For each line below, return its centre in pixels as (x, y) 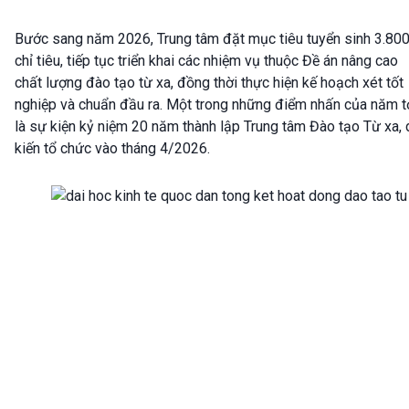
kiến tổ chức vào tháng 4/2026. (112, 149)
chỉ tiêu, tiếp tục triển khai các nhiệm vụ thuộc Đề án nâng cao (206, 61)
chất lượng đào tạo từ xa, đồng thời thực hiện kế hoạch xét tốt (209, 83)
